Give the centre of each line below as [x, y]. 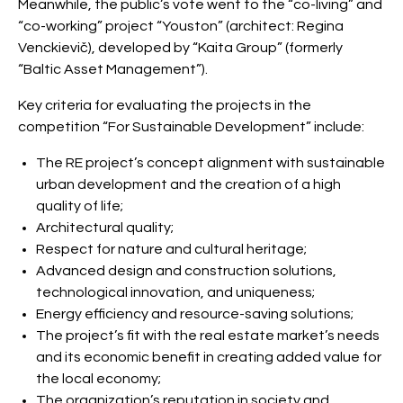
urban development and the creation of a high [188, 184]
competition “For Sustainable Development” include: [191, 127]
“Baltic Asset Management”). [113, 69]
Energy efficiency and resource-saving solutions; [195, 314]
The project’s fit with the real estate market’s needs [208, 336]
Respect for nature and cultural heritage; [171, 249]
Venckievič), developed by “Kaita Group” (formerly [180, 48]
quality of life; [80, 206]
